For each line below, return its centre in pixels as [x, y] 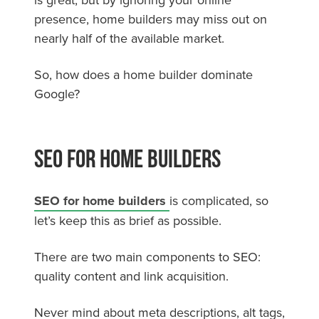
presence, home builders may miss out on [151, 19]
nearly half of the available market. [131, 38]
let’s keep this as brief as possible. [130, 220]
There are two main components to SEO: [147, 256]
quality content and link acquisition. [133, 276]
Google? [57, 93]
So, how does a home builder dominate [143, 74]
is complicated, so [219, 200]
